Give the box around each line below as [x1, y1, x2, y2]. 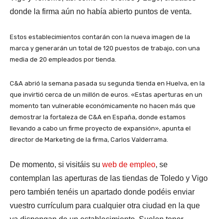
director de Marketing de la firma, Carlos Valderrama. [10, 135, 168, 143]
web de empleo [102, 160, 155, 169]
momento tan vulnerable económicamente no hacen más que [10, 102, 196, 109]
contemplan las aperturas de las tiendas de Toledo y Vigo [10, 174, 208, 182]
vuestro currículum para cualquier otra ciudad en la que [10, 201, 200, 210]
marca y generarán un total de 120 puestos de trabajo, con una [10, 44, 200, 52]
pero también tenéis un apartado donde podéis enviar [10, 187, 195, 196]
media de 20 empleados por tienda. [10, 55, 116, 63]
